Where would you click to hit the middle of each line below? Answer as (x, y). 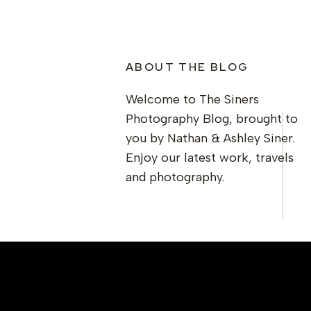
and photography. (175, 177)
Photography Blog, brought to (212, 119)
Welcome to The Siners (192, 99)
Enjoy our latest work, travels (210, 158)
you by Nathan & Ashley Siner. (210, 138)
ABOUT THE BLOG (187, 67)
